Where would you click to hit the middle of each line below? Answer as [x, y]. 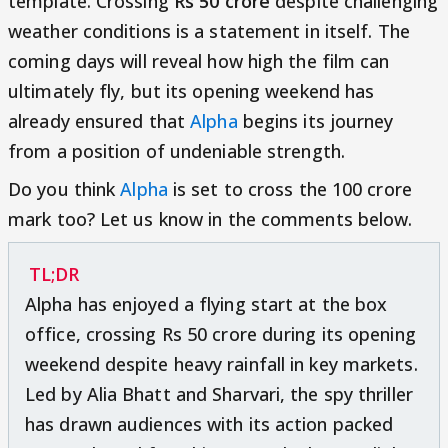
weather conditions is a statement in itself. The [209, 31]
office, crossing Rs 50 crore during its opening [220, 334]
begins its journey [318, 121]
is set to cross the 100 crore [292, 189]
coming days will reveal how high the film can [199, 61]
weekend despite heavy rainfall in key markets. [221, 364]
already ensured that [99, 121]
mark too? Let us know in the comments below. [210, 219]
